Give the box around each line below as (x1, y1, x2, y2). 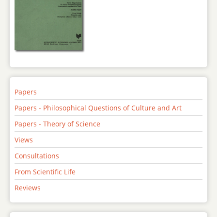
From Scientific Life (15, 167, 76, 177)
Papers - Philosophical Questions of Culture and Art (15, 103, 182, 113)
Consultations (15, 151, 59, 161)
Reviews (15, 183, 41, 193)
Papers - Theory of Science (15, 119, 100, 129)
